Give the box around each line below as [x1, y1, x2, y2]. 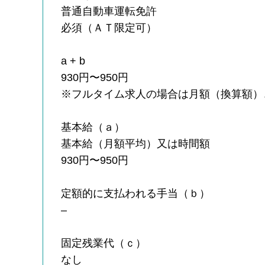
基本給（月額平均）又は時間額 [61, 137, 211, 150]
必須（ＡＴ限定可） [61, 21, 157, 34]
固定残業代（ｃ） [61, 237, 147, 249]
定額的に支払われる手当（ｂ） [61, 187, 211, 199]
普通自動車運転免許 [61, 5, 157, 17]
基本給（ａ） [61, 121, 125, 133]
